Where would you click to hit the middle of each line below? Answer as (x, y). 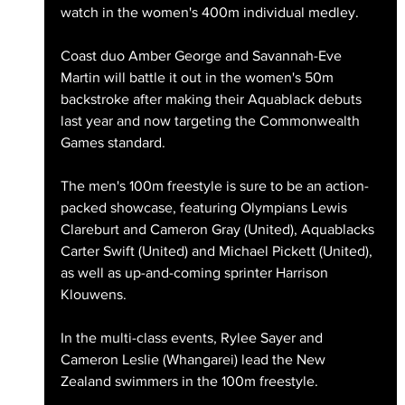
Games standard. (113, 143)
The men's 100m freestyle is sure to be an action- (214, 186)
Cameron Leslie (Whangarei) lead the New (194, 360)
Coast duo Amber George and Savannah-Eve (202, 56)
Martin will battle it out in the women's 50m (198, 78)
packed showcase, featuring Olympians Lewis (205, 208)
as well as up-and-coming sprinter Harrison (196, 273)
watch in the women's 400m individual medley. (209, 13)
